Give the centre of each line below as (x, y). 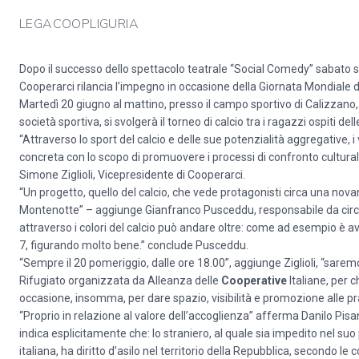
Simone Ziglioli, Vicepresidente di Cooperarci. (132, 175)
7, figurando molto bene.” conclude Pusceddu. (134, 245)
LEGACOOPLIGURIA (79, 24)
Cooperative (254, 280)
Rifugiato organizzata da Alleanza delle (120, 280)
